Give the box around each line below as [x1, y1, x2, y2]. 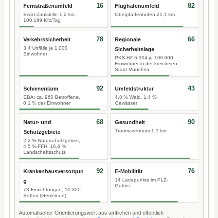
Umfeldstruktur [115, 86, 154, 91]
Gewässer [115, 100, 137, 106]
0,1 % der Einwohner [23, 100, 71, 106]
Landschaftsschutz [23, 149, 66, 155]
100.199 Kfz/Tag [23, 18, 61, 23]
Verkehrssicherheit [23, 36, 71, 42]
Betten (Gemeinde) [23, 193, 66, 198]
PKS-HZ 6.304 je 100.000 [115, 55, 173, 60]
